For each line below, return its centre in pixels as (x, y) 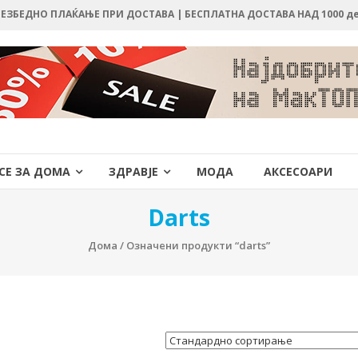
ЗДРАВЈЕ (133, 171)
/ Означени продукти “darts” (194, 245)
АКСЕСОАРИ (298, 171)
